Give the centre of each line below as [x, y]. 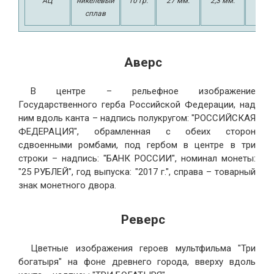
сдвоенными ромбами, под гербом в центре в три [137, 145]
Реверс [143, 219]
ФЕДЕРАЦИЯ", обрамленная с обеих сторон [137, 132]
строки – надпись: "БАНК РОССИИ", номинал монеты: [137, 159]
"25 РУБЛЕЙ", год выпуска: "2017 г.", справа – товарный [137, 172]
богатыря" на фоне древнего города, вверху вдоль [137, 262]
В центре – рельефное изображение [143, 91]
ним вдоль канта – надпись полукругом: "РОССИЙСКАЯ [137, 118]
